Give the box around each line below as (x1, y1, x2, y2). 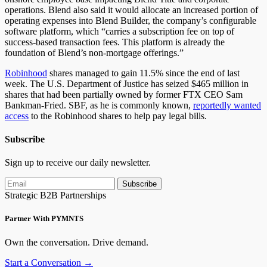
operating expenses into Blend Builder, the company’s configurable (5, 15, 256, 26)
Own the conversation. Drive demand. (5, 237, 148, 247)
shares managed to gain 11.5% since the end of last (47, 67, 240, 78)
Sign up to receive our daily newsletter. (5, 157, 151, 168)
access (5, 110, 29, 121)
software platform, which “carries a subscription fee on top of (5, 26, 234, 36)
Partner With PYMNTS (5, 214, 83, 223)
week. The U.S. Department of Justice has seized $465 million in (5, 78, 249, 89)
